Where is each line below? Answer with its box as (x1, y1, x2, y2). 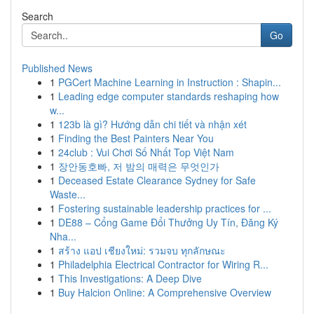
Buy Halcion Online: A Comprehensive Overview (58, 285, 271, 299)
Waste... (50, 187, 86, 201)
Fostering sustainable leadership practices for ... (58, 201, 271, 215)
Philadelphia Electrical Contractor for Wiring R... (58, 257, 268, 271)
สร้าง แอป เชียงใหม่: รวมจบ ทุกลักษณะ (58, 243, 226, 257)
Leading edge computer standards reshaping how (58, 89, 279, 103)
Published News (22, 61, 93, 75)
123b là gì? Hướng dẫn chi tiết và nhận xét (58, 117, 247, 131)
